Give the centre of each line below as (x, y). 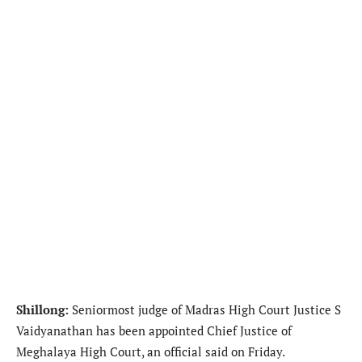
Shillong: (44, 309)
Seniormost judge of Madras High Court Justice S (206, 309)
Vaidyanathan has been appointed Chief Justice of (154, 330)
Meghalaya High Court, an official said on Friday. (151, 351)
